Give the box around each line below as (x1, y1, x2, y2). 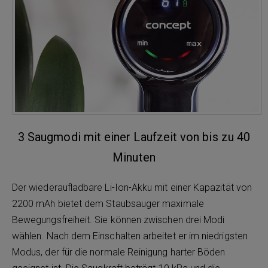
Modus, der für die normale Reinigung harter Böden (12, 246, 226, 258)
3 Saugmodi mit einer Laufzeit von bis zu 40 (17, 130, 250, 144)
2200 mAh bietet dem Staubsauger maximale (12, 198, 204, 209)
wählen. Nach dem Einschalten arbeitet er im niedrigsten (12, 230, 248, 242)
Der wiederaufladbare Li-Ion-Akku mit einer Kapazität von (12, 182, 252, 193)
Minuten (112, 150, 156, 165)
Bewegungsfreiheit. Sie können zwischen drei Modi (12, 214, 225, 226)
